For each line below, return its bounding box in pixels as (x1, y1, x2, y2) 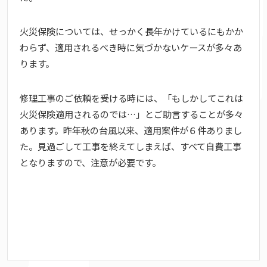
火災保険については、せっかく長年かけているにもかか (20, 24, 243, 38)
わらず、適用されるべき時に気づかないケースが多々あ (20, 41, 242, 54)
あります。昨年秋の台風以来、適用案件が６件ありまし (20, 123, 242, 136)
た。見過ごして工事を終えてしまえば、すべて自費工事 (20, 139, 241, 153)
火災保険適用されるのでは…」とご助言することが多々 (20, 107, 243, 120)
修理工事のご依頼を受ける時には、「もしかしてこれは (20, 91, 243, 104)
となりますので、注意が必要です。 (20, 155, 161, 169)
